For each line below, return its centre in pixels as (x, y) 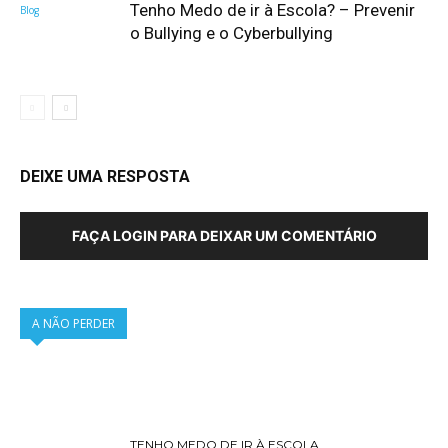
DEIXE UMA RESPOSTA (105, 176)
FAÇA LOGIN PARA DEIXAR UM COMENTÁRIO (224, 235)
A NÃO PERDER (73, 323)
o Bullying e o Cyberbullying (231, 33)
